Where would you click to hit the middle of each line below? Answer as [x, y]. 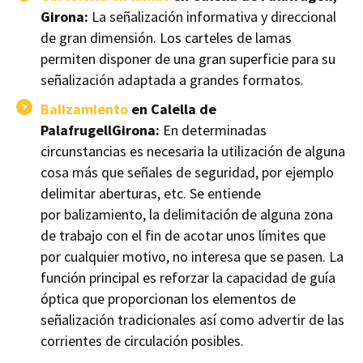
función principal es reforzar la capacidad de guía [188, 278]
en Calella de [172, 109]
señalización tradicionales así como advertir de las [192, 320]
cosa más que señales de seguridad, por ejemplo [187, 173]
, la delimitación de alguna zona [238, 215]
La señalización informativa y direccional [212, 17]
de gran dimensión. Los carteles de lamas [166, 38]
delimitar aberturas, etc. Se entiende [151, 194]
